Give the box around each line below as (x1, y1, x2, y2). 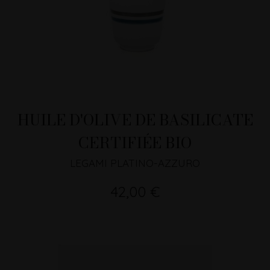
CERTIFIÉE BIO (78, 131, 192, 155)
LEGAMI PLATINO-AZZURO (70, 157, 200, 170)
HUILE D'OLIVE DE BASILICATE (17, 108, 253, 132)
